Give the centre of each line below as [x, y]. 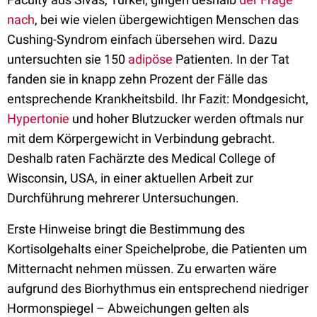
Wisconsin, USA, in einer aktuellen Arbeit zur [130, 178]
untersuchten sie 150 [68, 59]
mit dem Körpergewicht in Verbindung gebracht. [141, 138]
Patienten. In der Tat [231, 59]
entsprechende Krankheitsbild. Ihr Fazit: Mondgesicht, [158, 99]
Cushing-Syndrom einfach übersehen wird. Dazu [142, 39]
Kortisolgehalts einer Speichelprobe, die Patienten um [157, 249]
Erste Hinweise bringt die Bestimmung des [126, 229]
